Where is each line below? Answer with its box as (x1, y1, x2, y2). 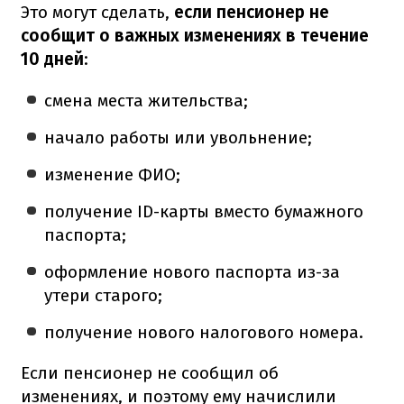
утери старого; (44, 284, 163, 306)
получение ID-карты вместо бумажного (44, 200, 364, 222)
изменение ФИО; (44, 163, 181, 185)
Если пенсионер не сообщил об (21, 362, 279, 383)
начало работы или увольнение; (44, 126, 313, 148)
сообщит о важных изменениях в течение (21, 24, 369, 46)
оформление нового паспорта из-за (44, 261, 341, 282)
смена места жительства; (44, 89, 249, 111)
